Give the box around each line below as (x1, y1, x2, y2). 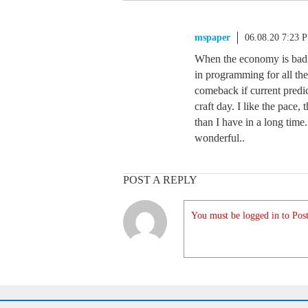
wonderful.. (195, 132, 245, 144)
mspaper (195, 32, 230, 43)
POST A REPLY (123, 174, 197, 186)
